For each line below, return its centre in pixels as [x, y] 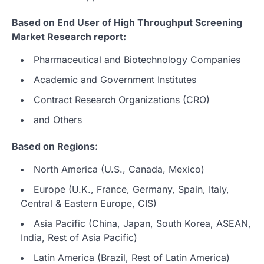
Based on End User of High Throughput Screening [127, 22]
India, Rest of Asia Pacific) [79, 237]
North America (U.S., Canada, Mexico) [119, 169]
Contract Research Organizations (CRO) [122, 99]
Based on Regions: [55, 146]
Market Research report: [69, 36]
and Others [58, 119]
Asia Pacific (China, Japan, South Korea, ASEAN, [142, 223]
